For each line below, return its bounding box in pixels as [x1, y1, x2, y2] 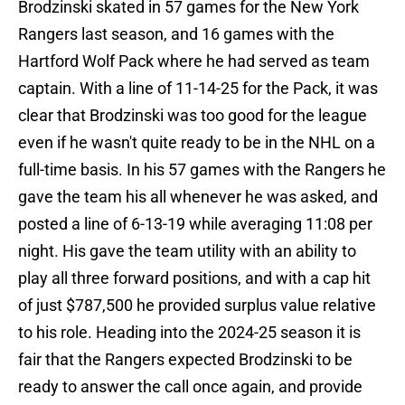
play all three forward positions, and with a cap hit [18, 268, 371, 288]
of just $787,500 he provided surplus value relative [18, 296, 376, 316]
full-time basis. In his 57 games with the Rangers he [18, 160, 386, 180]
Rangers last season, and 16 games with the [18, 24, 334, 44]
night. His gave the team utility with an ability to [18, 241, 356, 261]
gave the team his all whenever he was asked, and [18, 187, 378, 207]
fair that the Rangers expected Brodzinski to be [18, 350, 353, 370]
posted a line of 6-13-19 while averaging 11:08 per [18, 214, 372, 234]
